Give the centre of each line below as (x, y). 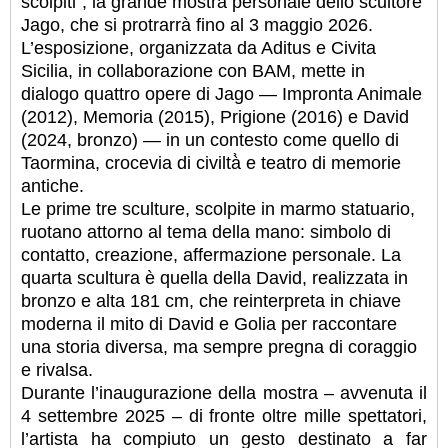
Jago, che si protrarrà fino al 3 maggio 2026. (197, 25)
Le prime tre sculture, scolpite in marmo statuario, (218, 209)
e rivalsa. (57, 370)
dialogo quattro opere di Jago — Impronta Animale (221, 94)
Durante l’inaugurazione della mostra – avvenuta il (224, 393)
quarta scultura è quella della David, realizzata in (214, 278)
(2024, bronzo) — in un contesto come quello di (210, 140)
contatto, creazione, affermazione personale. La (211, 255)
